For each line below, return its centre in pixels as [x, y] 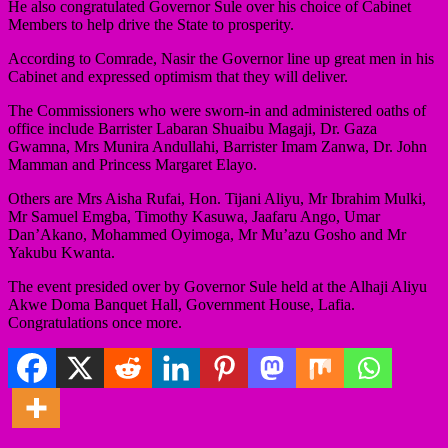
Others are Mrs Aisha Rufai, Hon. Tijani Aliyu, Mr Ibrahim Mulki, [217, 198]
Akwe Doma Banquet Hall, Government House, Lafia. [181, 304]
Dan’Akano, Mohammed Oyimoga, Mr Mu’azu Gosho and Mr [207, 234]
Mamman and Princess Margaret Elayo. [132, 164]
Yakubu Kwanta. [61, 252]
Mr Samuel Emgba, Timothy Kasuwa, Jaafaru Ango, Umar [194, 216]
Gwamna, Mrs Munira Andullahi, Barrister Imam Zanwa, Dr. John [217, 146]
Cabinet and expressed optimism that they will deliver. [178, 76]
